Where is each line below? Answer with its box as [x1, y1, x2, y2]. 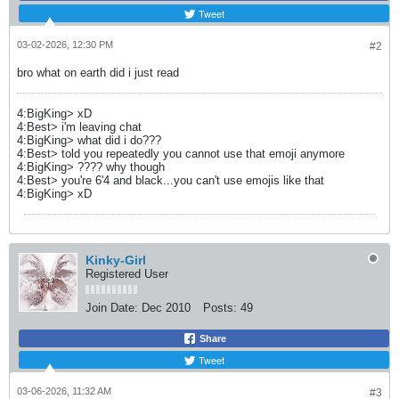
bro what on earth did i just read [17, 66, 179, 79]
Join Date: [85, 301, 138, 314]
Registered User [85, 267, 168, 281]
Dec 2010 [142, 301, 191, 314]
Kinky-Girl [85, 253, 146, 267]
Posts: [203, 301, 237, 314]
